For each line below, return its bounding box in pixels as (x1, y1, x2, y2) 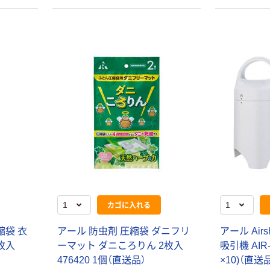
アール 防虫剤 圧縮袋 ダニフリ (57, 225, 190, 236)
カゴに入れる (107, 199, 151, 210)
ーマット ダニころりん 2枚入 (57, 240, 183, 251)
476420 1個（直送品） (57, 254, 146, 265)
